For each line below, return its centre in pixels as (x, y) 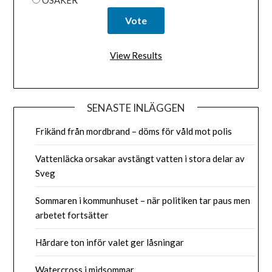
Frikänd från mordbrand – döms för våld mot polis (134, 131)
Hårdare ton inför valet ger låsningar (110, 243)
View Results (136, 55)
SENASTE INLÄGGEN (136, 108)
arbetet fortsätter (72, 215)
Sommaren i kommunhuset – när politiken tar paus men (143, 201)
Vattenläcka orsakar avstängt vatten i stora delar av (140, 159)
